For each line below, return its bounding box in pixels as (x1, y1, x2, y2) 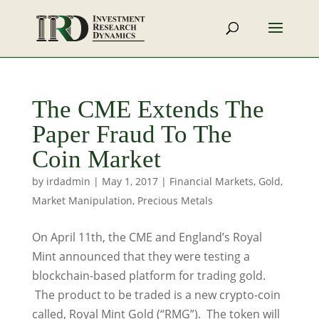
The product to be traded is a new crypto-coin (31, 287, 281, 303)
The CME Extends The (31, 95, 264, 123)
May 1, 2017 (101, 174, 158, 188)
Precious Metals (137, 194, 213, 207)
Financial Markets (169, 174, 253, 188)
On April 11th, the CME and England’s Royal (31, 229, 262, 245)
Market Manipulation (31, 194, 132, 207)
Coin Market (31, 145, 161, 173)
